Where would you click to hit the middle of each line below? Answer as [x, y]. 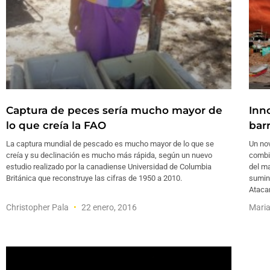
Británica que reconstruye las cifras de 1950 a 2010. [94, 178]
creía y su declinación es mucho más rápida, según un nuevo [109, 155]
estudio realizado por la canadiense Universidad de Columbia [109, 166]
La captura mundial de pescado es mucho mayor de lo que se [110, 143]
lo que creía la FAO [56, 125]
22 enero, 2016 [108, 207]
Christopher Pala [38, 207]
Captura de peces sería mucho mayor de [114, 110]
